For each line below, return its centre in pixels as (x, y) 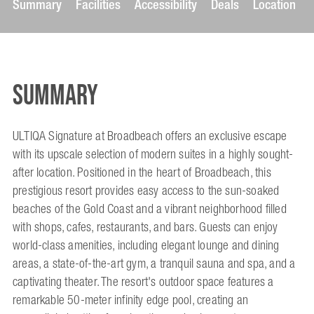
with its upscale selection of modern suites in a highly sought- (153, 155)
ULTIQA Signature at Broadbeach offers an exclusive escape (150, 136)
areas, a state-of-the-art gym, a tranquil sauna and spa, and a (154, 264)
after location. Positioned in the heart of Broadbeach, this (142, 173)
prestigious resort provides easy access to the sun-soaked (146, 191)
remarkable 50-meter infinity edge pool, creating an (131, 300)
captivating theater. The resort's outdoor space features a (143, 282)
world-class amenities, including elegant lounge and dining (146, 246)
